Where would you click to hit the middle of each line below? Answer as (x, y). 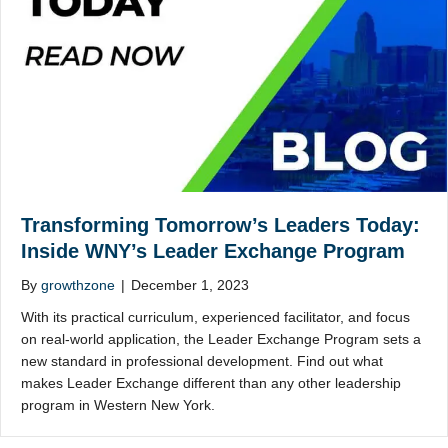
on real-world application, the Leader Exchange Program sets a (221, 338)
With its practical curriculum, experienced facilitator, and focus (215, 316)
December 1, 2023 (190, 284)
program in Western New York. (118, 404)
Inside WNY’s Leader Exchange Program (213, 250)
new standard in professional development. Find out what (202, 360)
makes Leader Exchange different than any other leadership (211, 382)
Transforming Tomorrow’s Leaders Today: (220, 224)
